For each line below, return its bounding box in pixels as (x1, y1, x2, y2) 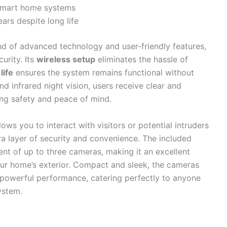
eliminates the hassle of (95, 54, 188, 65)
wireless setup (36, 54, 95, 65)
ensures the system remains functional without (13, 67, 194, 78)
